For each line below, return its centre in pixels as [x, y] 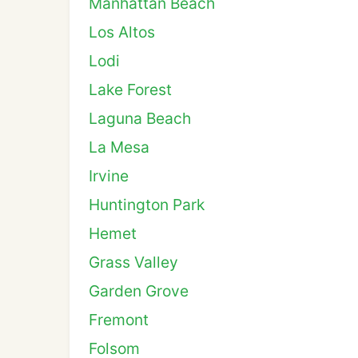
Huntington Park [147, 205]
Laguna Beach [140, 118]
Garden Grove [139, 291]
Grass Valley [133, 262]
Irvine [109, 176]
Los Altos [122, 32]
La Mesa [119, 147]
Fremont [119, 320]
